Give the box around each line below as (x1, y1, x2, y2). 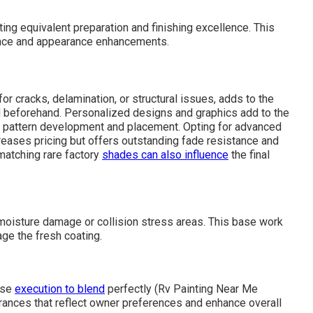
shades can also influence (102, 148, 228, 162)
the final (228, 148, 270, 162)
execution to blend (15, 282, 105, 296)
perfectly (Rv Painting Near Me (105, 282, 258, 296)
